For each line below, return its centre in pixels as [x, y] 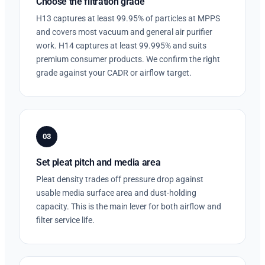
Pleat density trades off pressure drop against [120, 179]
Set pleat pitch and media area [98, 162]
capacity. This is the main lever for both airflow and [129, 206]
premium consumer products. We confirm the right [128, 59]
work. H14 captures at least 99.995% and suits [121, 45]
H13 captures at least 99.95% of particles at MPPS [128, 18]
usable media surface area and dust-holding [116, 193]
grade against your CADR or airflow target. [114, 72]
